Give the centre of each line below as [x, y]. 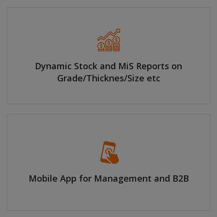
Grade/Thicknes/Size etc [108, 78]
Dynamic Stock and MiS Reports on [108, 66]
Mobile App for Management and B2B [108, 178]
